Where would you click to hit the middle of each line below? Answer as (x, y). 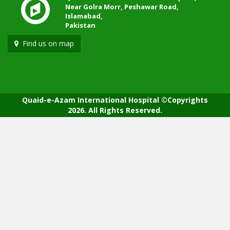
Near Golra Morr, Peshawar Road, (122, 7)
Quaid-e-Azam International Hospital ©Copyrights (115, 100)
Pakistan (80, 25)
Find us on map (46, 44)
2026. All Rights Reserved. (115, 110)
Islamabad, (84, 16)
